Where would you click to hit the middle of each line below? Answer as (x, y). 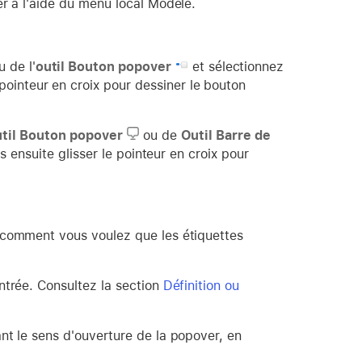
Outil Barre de (226, 135)
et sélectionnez (236, 66)
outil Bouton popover (103, 66)
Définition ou (201, 285)
